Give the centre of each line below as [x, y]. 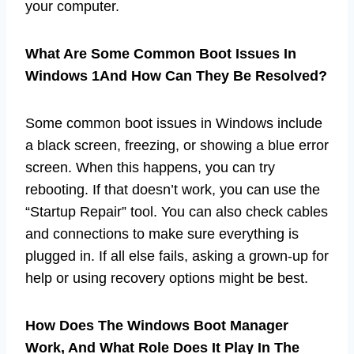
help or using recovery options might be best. [167, 279]
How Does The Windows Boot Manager [157, 326]
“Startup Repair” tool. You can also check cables [177, 212]
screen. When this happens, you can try [150, 168]
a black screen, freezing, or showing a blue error [177, 146]
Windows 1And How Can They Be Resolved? [176, 76]
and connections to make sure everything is [162, 234]
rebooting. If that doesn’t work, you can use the [173, 190]
